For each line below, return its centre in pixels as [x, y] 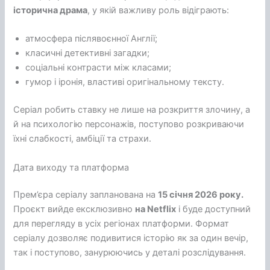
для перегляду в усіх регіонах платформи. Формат [121, 224]
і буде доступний [214, 209]
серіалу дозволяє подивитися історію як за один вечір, [131, 238]
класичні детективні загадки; [88, 53]
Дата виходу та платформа [71, 167]
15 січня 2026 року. [201, 195]
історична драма [51, 11]
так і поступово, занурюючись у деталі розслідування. [130, 253]
